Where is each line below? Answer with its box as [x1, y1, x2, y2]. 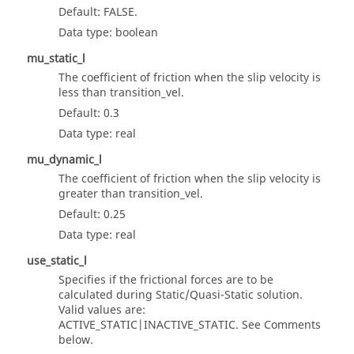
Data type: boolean [58, 24, 158, 42]
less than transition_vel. [58, 85, 184, 102]
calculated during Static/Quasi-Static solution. [58, 287, 303, 304]
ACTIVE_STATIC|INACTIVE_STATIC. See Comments [58, 317, 321, 334]
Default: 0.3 [58, 105, 119, 122]
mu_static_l [27, 51, 85, 68]
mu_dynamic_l [27, 152, 102, 169]
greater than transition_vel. [58, 186, 203, 203]
